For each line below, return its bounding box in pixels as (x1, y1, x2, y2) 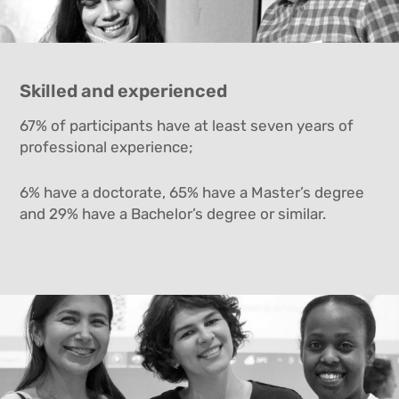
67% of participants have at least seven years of (20, 116, 354, 134)
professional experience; (20, 137, 194, 156)
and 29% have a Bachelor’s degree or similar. (20, 204, 327, 223)
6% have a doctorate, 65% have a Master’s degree (20, 183, 365, 201)
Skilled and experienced (20, 80, 228, 102)
